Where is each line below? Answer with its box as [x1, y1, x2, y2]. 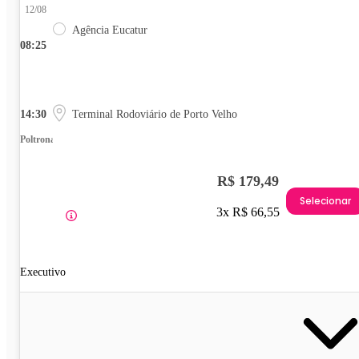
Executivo [20, 265, 66, 278]
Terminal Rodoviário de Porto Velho [72, 107, 237, 120]
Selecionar [300, 194, 351, 208]
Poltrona [20, 133, 55, 145]
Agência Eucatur [72, 23, 147, 36]
